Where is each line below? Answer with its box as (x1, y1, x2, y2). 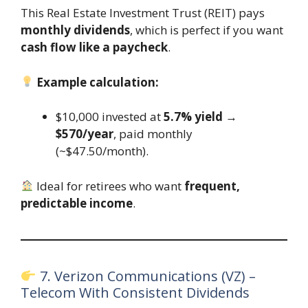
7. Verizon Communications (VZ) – (36, 266, 256, 285)
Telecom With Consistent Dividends (21, 283, 250, 302)
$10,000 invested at (56, 109, 164, 125)
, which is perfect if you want (130, 22, 283, 38)
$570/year (56, 126, 113, 142)
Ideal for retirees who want (34, 177, 185, 194)
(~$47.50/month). (56, 143, 148, 159)
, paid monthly (113, 126, 192, 142)
